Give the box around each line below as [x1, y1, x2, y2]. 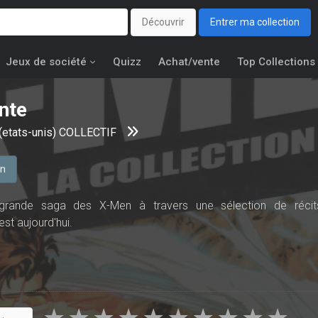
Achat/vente [158, 55, 220, 68]
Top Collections [237, 55, 315, 68]
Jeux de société [6, 55, 87, 68]
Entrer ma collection [210, 16, 300, 28]
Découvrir [142, 16, 185, 28]
